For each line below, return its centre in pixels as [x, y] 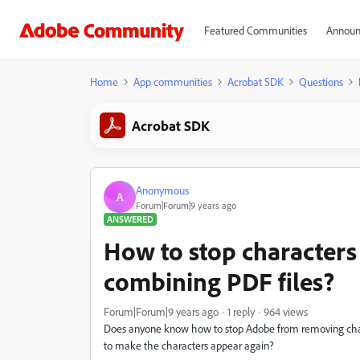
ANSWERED [130, 219]
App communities [173, 82]
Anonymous [162, 190]
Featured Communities [255, 30]
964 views [286, 311]
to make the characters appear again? [189, 345]
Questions [321, 82]
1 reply [241, 311]
